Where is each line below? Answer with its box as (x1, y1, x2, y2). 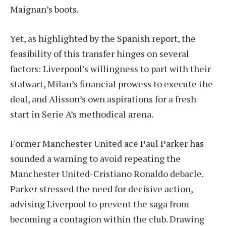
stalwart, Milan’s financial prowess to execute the (10, 77, 213, 90)
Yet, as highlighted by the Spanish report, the (10, 32, 196, 44)
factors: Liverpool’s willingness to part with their (10, 62, 211, 75)
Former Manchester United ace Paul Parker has (10, 137, 204, 149)
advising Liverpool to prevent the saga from (10, 197, 189, 210)
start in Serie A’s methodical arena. (10, 107, 153, 120)
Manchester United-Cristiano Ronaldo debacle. (10, 167, 203, 180)
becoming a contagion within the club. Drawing (10, 212, 204, 225)
